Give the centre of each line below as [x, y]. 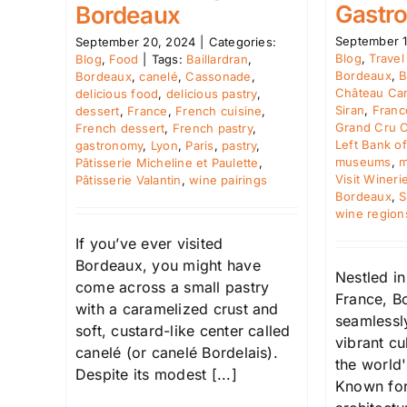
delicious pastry [211, 93]
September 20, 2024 [136, 41]
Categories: [243, 41]
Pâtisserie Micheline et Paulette [167, 162]
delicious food [117, 93]
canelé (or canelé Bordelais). [177, 352]
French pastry [212, 128]
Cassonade [218, 76]
